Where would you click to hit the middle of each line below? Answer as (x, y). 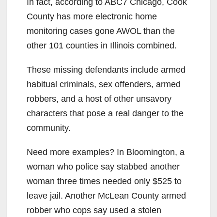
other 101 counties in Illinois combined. (102, 45)
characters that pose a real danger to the (105, 113)
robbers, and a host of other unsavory (99, 99)
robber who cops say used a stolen (94, 210)
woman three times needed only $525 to (104, 181)
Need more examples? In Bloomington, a (106, 152)
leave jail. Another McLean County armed (106, 195)
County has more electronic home (92, 16)
